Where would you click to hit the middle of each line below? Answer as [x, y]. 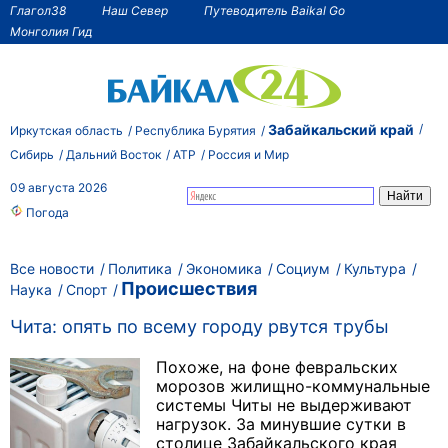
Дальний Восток [113, 154]
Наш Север [135, 10]
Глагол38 [38, 10]
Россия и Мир [248, 154]
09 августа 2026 [58, 187]
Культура [375, 268]
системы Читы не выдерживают [284, 405]
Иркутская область [66, 130]
